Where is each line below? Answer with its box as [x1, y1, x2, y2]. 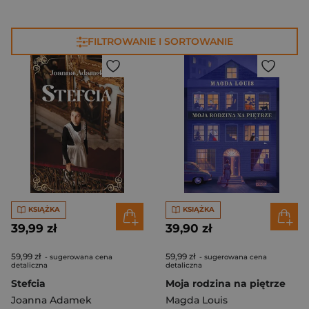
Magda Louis [166, 293, 228, 306]
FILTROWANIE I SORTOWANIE [87, 34, 233, 48]
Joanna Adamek [11, 293, 92, 306]
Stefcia [11, 277, 46, 290]
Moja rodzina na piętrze [166, 277, 286, 290]
